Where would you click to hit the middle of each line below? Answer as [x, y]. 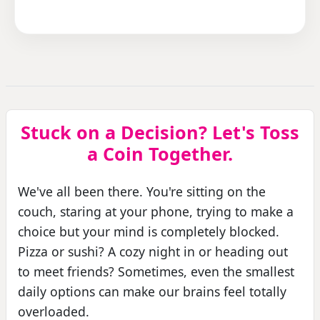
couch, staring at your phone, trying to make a [156, 211]
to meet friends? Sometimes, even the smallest [156, 271]
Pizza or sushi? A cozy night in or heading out [153, 251]
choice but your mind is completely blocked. [149, 231]
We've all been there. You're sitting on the [142, 191]
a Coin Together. [160, 153]
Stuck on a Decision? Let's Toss [160, 132]
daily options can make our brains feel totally [152, 291]
